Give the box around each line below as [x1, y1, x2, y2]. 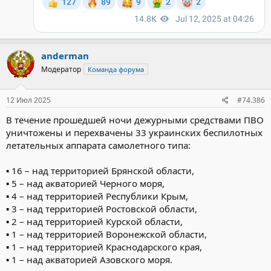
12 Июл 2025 [6, 95, 51, 105]
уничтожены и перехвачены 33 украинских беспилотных [6, 126, 263, 139]
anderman [41, 49, 89, 62]
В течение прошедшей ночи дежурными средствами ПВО [6, 114, 264, 126]
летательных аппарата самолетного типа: [6, 139, 191, 151]
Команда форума [88, 64, 144, 74]
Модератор [41, 64, 81, 74]
